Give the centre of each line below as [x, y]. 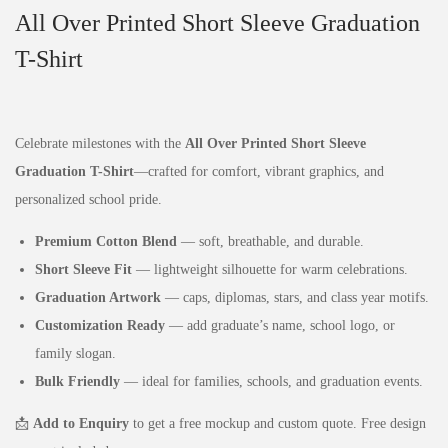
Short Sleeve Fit [83, 269]
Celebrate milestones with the [100, 143]
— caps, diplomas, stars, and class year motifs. [295, 297]
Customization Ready [100, 325]
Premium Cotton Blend [106, 241]
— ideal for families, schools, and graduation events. [271, 381]
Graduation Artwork [98, 297]
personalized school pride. [88, 199]
